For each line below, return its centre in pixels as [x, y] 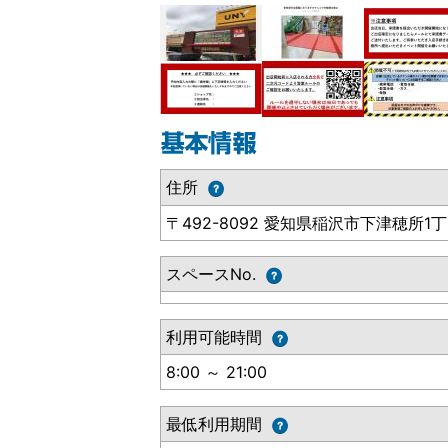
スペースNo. [211, 274]
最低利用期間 [214, 423]
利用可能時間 [214, 337]
